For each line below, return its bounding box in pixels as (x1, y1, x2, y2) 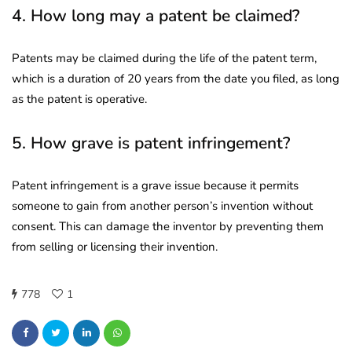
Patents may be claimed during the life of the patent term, (12, 49, 317, 66)
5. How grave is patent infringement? (12, 131, 290, 154)
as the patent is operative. (12, 90, 147, 107)
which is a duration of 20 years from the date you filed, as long (12, 70, 339, 86)
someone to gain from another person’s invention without (12, 197, 313, 214)
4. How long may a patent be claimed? (12, 4, 299, 27)
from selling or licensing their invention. (12, 238, 218, 255)
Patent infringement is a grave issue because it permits (12, 177, 299, 193)
